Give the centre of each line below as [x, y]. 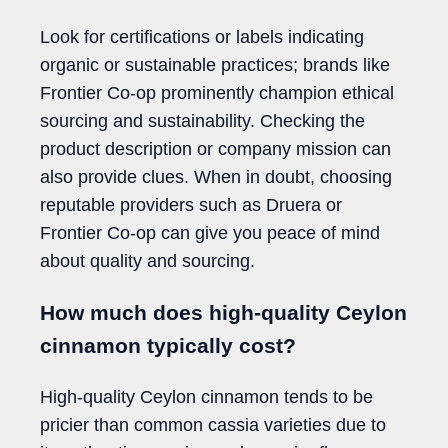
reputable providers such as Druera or [191, 204]
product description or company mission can [215, 148]
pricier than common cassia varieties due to [213, 424]
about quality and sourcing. [147, 260]
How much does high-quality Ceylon [223, 312]
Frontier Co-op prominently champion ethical [217, 92]
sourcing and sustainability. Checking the [202, 120]
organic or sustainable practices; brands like [215, 64]
